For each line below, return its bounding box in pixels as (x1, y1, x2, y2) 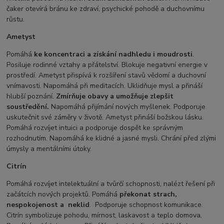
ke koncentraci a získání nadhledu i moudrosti (34, 49, 193, 59)
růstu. (6, 14, 25, 24)
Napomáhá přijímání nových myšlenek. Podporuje (49, 102, 206, 112)
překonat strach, (119, 189, 177, 199)
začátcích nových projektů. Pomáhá (6, 189, 120, 199)
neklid (68, 200, 90, 210)
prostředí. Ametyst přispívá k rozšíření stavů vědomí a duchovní (6, 70, 206, 80)
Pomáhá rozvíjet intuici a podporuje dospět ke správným (6, 123, 183, 133)
